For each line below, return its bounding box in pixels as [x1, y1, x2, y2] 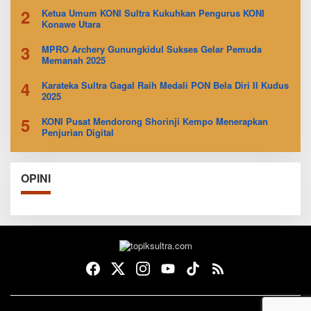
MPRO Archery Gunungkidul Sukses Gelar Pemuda [42, 42, 262, 56]
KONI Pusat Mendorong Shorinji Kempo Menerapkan [42, 114, 268, 128]
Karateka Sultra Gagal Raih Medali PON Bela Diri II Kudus [42, 78, 289, 92]
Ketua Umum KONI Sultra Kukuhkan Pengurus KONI [42, 6, 264, 19]
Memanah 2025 [42, 53, 106, 67]
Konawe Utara [42, 17, 101, 31]
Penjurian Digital [42, 125, 114, 139]
